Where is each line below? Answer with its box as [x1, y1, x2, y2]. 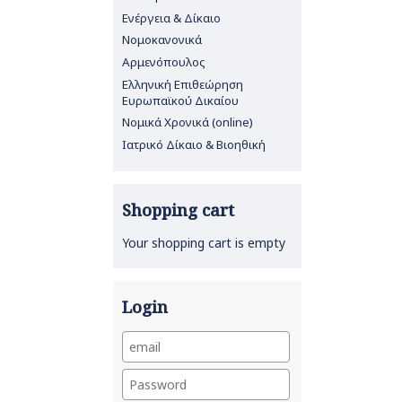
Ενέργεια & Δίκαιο [121, 9, 221, 26]
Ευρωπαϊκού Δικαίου [121, 92, 239, 109]
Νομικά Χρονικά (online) [121, 114, 253, 131]
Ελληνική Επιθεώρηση [121, 75, 243, 92]
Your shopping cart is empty [121, 234, 285, 252]
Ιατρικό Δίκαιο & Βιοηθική [121, 136, 266, 153]
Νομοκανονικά [121, 31, 202, 48]
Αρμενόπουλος [121, 54, 205, 71]
